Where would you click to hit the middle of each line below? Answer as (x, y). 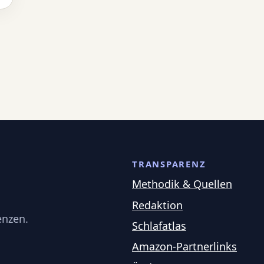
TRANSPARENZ (169, 164)
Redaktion (157, 205)
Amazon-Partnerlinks (184, 247)
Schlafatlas (159, 226)
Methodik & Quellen (182, 184)
